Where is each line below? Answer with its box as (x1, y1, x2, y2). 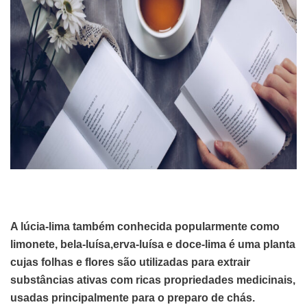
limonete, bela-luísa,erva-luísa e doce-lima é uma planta (10, 238, 295, 250)
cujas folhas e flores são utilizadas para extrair (10, 256, 250, 268)
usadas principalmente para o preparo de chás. (10, 291, 255, 304)
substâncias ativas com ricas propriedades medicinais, (10, 273, 295, 286)
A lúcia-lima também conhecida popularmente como (10, 220, 280, 232)
